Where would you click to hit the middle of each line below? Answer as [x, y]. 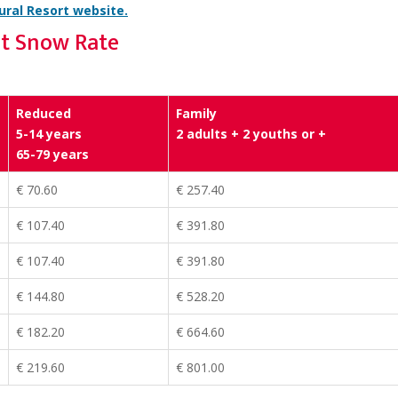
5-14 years [49, 134]
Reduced [44, 114]
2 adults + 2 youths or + [251, 134]
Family [196, 114]
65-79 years [52, 155]
